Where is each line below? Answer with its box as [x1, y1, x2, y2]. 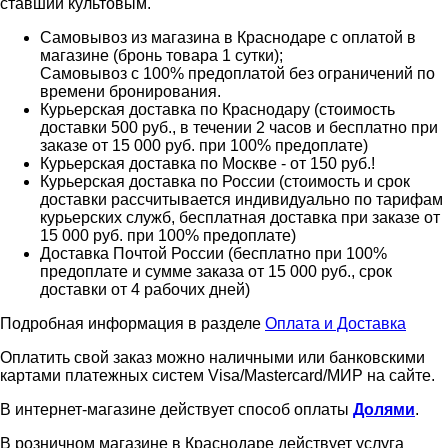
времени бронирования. [40, 82, 221, 100]
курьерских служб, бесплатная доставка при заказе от [40, 208, 440, 226]
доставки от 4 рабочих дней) [40, 280, 250, 298]
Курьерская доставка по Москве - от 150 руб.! [40, 154, 375, 172]
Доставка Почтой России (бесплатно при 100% [40, 244, 387, 262]
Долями [353, 400, 415, 418]
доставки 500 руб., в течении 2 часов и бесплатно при [40, 118, 438, 136]
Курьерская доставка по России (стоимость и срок [40, 172, 410, 190]
